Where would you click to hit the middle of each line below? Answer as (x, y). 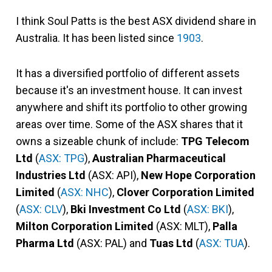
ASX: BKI (208, 209)
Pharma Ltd (45, 243)
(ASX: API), (113, 175)
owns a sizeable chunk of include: (98, 141)
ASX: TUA (222, 243)
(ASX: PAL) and (112, 243)
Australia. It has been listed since (96, 38)
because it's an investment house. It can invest (129, 90)
